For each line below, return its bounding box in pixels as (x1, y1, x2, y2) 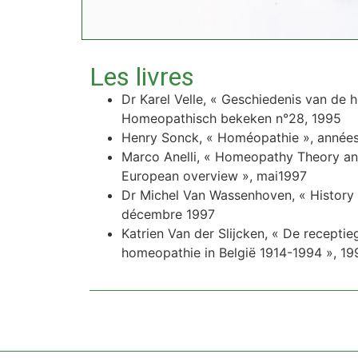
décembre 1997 (121, 206, 215, 223)
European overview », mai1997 (121, 168, 307, 185)
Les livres (89, 62, 194, 93)
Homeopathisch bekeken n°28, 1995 (121, 110, 341, 127)
